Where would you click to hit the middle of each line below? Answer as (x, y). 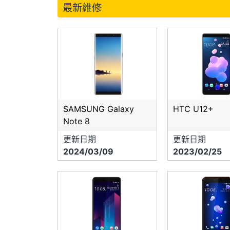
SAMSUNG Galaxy (99, 109)
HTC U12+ (193, 109)
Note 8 (76, 121)
